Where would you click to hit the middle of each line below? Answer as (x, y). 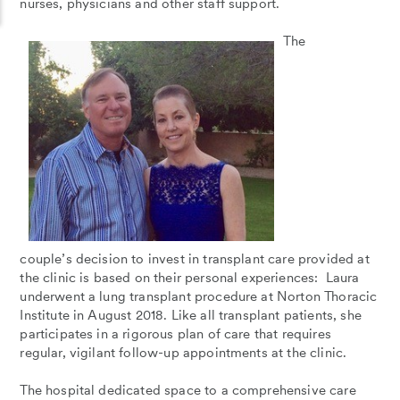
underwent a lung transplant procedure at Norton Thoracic (199, 297)
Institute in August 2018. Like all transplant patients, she (191, 316)
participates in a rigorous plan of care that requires (175, 334)
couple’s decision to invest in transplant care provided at (195, 259)
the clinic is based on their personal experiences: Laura (190, 278)
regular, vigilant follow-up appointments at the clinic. (183, 353)
